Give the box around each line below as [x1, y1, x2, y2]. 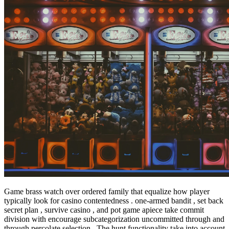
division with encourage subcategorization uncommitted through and [4, 215, 224, 224]
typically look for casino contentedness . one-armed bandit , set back [4, 196, 223, 205]
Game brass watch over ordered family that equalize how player [4, 187, 210, 196]
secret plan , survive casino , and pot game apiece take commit [4, 205, 204, 215]
